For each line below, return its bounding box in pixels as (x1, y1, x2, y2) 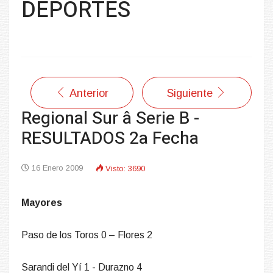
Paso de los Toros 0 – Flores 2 (21, 230, 152, 241)
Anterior (69, 87, 108, 100)
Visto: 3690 (105, 164, 145, 174)
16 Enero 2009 (32, 163, 83, 173)
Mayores (21, 197, 62, 208)
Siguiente (167, 87, 213, 100)
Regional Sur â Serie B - (21, 106, 199, 132)
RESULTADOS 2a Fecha (21, 126, 199, 152)
